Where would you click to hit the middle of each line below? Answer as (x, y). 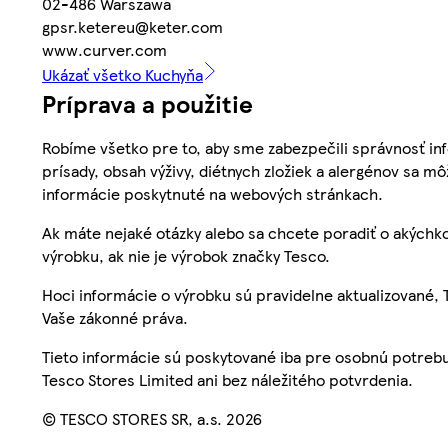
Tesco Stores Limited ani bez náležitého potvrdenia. (227, 380)
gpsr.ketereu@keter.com (132, 27)
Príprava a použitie (147, 103)
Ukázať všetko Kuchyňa (122, 75)
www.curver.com (104, 50)
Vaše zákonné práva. (115, 318)
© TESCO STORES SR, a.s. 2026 (152, 419)
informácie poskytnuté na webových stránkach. (212, 194)
